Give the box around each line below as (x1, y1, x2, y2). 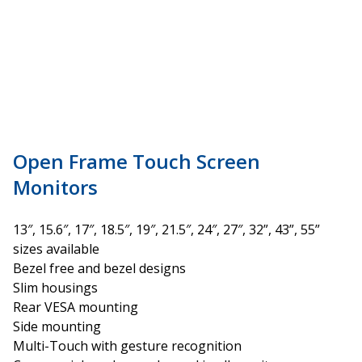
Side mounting (13, 317, 101, 335)
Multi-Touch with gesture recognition (13, 336, 242, 355)
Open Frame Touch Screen (13, 147, 260, 175)
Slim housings (13, 278, 98, 297)
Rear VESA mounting (13, 297, 138, 316)
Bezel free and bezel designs (13, 259, 186, 277)
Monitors (13, 173, 98, 200)
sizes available (13, 239, 99, 258)
